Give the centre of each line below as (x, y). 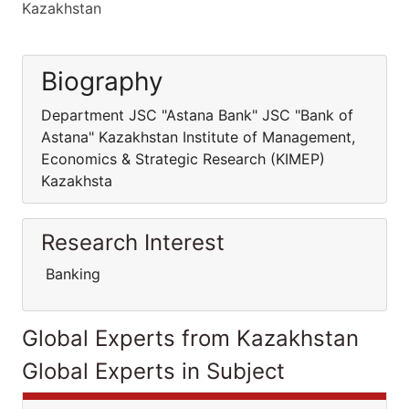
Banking (71, 274)
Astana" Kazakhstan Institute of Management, (198, 137)
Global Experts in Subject (153, 371)
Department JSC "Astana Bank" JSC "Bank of (197, 115)
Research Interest (133, 242)
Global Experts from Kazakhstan (190, 338)
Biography (102, 81)
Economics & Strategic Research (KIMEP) (183, 159)
